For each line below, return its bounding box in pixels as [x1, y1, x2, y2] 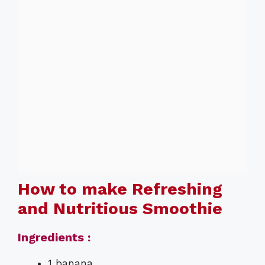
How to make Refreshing [18, 179, 222, 199]
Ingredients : [18, 230, 91, 245]
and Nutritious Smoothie [18, 199, 222, 219]
